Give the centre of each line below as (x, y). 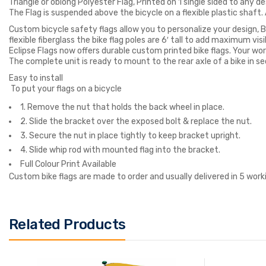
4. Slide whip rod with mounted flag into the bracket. (120, 150)
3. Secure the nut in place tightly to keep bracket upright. (130, 136)
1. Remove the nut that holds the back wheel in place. (122, 107)
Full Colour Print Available (68, 164)
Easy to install (36, 78)
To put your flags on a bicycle (65, 89)
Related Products (67, 225)
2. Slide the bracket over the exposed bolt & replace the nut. (136, 122)
